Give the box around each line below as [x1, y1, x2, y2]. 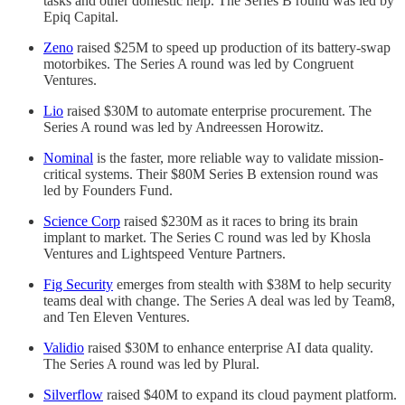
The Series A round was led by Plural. [43, 355, 259, 372]
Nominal [43, 149, 93, 165]
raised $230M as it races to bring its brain [120, 212, 358, 229]
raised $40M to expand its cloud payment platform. [103, 386, 397, 402]
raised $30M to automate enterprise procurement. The [63, 102, 372, 118]
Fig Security [43, 276, 113, 292]
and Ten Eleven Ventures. [43, 308, 190, 325]
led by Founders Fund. [43, 182, 173, 198]
